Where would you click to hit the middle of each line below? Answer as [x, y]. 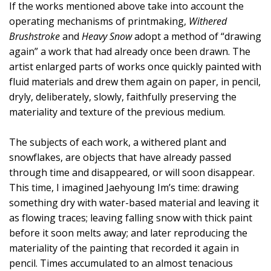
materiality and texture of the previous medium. [117, 112]
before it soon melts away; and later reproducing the [128, 233]
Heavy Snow [107, 37]
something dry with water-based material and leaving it [134, 203]
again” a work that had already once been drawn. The [130, 52]
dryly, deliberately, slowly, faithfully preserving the [123, 97]
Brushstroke [34, 37]
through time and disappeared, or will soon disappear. [132, 173]
